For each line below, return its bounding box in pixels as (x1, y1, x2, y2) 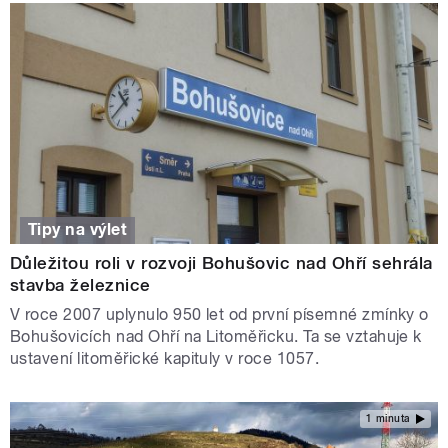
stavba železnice (10, 275, 151, 296)
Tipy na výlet (28, 220, 128, 240)
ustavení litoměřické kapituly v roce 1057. (10, 349, 320, 369)
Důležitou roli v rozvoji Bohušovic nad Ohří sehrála (10, 253, 433, 274)
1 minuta (365, 412, 411, 424)
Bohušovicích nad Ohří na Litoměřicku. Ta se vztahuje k (10, 327, 422, 347)
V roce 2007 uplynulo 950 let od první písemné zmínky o (10, 305, 429, 325)
